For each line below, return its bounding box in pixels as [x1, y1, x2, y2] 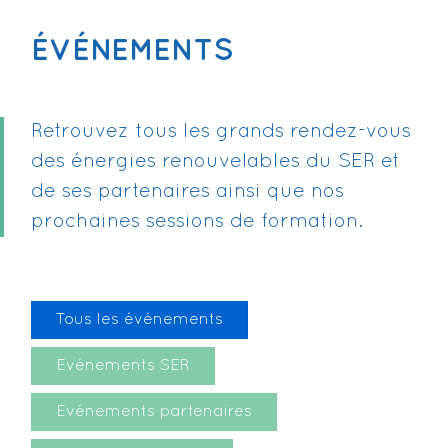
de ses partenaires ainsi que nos [31, 183, 344, 201]
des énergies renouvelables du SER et [31, 153, 400, 171]
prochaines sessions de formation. [31, 213, 363, 231]
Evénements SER [56, 359, 190, 373]
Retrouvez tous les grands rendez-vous [31, 123, 411, 141]
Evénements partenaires [56, 405, 252, 419]
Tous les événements [56, 313, 223, 327]
